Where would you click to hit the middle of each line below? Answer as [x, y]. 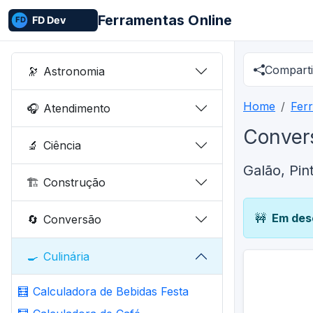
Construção [75, 182]
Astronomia [74, 71]
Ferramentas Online [165, 20]
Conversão [73, 219]
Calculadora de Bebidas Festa [111, 291]
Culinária [67, 256]
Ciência [63, 145]
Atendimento [77, 108]
